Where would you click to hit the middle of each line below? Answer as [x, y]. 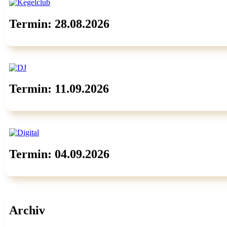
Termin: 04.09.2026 [59, 154]
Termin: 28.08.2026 [59, 24]
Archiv [27, 211]
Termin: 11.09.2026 [59, 89]
